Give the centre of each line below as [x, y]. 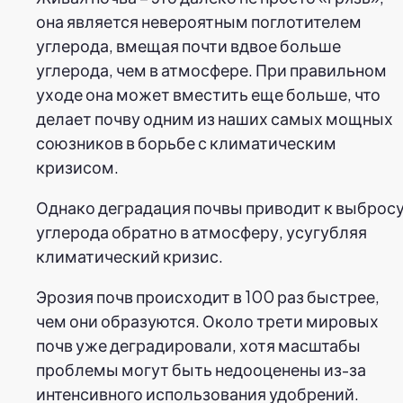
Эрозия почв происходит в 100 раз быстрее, [208, 296]
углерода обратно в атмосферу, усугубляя [201, 231]
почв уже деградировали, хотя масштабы [198, 345]
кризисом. [77, 166]
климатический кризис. [130, 255]
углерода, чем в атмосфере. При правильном [211, 69]
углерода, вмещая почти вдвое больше [188, 45]
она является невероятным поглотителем [199, 21]
